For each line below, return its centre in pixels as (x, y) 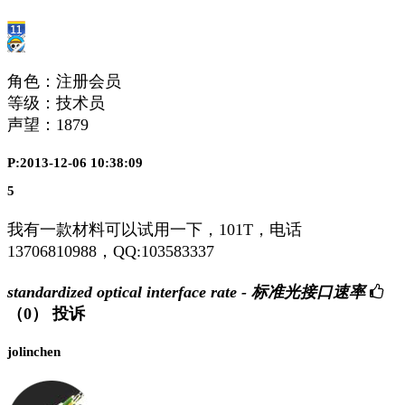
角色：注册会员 (64, 82)
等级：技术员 (56, 104)
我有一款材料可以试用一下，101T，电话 (155, 229)
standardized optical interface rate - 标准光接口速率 (186, 292)
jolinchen (34, 352)
